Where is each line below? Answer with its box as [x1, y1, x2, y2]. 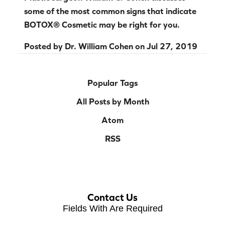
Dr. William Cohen [65, 41, 133, 52]
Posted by [24, 41, 65, 52]
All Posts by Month [76, 96, 149, 107]
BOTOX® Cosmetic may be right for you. [24, 20, 180, 30]
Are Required [109, 203, 163, 214]
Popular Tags [87, 78, 138, 88]
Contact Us [87, 191, 138, 203]
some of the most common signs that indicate [24, 6, 196, 17]
